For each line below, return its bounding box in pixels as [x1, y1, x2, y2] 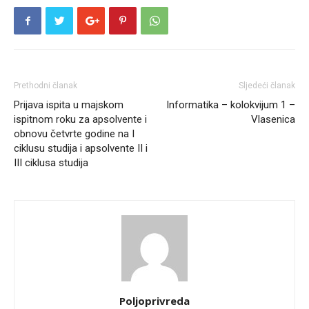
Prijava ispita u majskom [14, 99, 123, 111]
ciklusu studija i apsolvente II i [14, 142, 148, 154]
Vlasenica [251, 113, 295, 126]
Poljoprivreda [119, 294, 190, 308]
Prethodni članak [14, 81, 77, 90]
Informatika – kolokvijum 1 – [166, 99, 295, 111]
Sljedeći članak [239, 81, 295, 90]
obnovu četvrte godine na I [14, 128, 134, 140]
